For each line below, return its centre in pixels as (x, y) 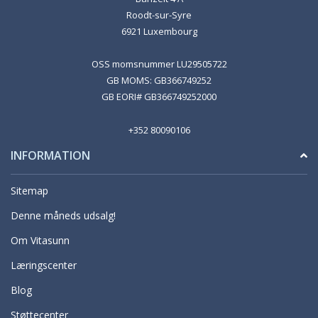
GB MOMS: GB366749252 (159, 81)
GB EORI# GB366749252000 (159, 97)
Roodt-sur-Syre (159, 15)
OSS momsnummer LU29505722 (159, 64)
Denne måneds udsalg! (63, 216)
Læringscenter (44, 265)
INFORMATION (50, 156)
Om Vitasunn (40, 241)
